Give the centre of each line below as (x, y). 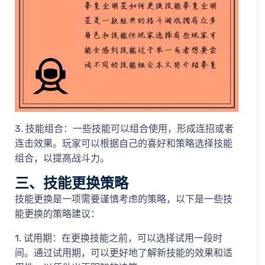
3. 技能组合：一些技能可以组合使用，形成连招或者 (124, 128)
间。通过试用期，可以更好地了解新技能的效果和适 (124, 253)
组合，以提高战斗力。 (62, 158)
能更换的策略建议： (57, 214)
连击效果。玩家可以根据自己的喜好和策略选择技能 (124, 143)
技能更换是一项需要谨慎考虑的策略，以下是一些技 (124, 199)
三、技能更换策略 (72, 183)
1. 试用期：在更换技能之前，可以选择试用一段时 (119, 238)
